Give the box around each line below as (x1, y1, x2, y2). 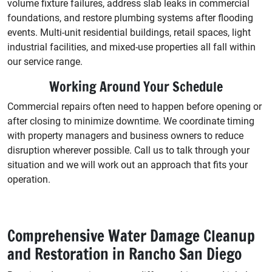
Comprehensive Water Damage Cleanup (7, 225, 255, 247)
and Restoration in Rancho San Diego (7, 243, 242, 265)
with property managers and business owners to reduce (7, 130, 243, 142)
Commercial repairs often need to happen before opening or (7, 101, 262, 113)
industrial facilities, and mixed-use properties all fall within (7, 41, 256, 53)
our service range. (7, 56, 83, 68)
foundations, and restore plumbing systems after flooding (7, 12, 253, 24)
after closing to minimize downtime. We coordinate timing (7, 115, 254, 127)
